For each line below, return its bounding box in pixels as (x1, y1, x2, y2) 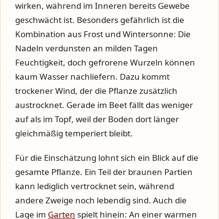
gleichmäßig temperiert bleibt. (15, 127, 133, 139)
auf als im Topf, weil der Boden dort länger (15, 113, 179, 125)
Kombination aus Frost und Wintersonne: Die (15, 28, 191, 40)
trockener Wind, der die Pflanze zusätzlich (15, 85, 177, 96)
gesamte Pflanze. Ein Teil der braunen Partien (15, 166, 193, 177)
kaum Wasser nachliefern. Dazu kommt (15, 70, 170, 82)
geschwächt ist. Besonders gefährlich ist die (15, 14, 184, 25)
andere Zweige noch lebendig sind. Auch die (15, 194, 187, 206)
